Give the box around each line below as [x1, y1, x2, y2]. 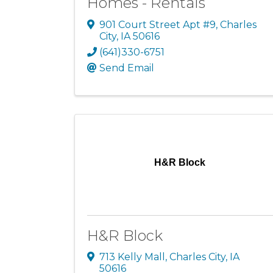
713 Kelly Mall [99, 251, 165, 263]
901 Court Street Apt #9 [99, 18, 216, 30]
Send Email [99, 62, 154, 74]
